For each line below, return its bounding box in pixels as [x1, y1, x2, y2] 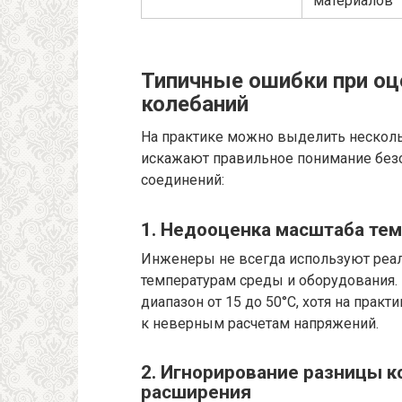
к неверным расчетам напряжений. [141, 314, 379, 332]
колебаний [141, 92, 249, 118]
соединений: [141, 171, 224, 189]
